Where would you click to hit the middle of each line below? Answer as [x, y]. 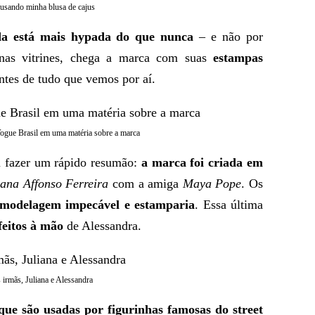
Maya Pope [212, 184]
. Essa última [229, 205]
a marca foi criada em [202, 162]
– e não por [229, 37]
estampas [234, 58]
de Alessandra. [102, 226]
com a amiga [146, 184]
